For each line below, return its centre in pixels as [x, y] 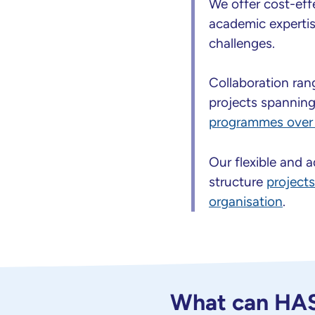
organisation [246, 201]
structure [238, 181]
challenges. [245, 43]
